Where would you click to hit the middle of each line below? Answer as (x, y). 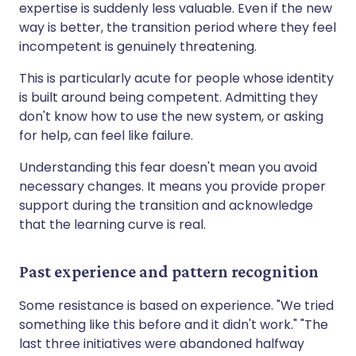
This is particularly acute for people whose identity (176, 78)
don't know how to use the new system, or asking (171, 116)
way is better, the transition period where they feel (178, 27)
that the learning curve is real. (112, 224)
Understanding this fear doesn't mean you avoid (168, 167)
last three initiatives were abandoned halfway (162, 343)
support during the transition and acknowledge (166, 205)
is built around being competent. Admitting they (168, 97)
